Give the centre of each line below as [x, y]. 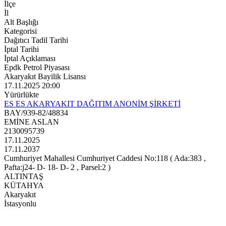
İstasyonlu [20, 204]
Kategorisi [20, 31]
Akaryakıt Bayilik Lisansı [45, 77]
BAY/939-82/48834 [36, 113]
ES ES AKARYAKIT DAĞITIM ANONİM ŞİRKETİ [92, 104]
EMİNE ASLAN [32, 122]
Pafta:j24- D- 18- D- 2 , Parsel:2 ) [57, 167]
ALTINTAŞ [24, 177]
